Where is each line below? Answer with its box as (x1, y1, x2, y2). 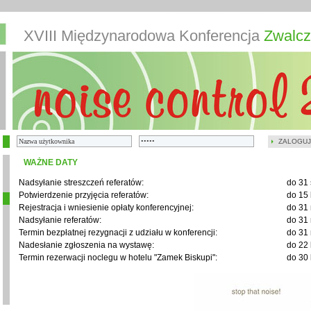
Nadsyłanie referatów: (19, 215, 101, 225)
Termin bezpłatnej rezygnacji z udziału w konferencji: (19, 228, 217, 237)
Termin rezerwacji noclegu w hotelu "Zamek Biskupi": (19, 253, 217, 262)
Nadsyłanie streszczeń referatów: (19, 178, 144, 187)
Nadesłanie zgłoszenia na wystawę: (19, 240, 154, 250)
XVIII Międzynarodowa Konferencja (24, 27, 264, 44)
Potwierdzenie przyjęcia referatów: (19, 190, 149, 200)
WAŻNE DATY (24, 158, 78, 167)
